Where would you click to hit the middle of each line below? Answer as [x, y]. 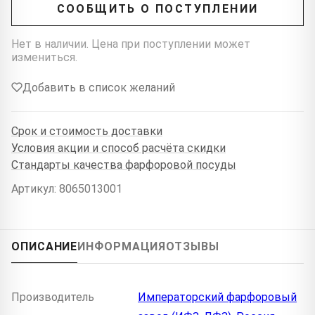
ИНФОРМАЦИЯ [122, 246]
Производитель [53, 297]
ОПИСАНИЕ [45, 246]
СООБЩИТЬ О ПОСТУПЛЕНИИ [157, 9]
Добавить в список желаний [99, 87]
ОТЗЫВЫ [193, 246]
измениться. [44, 57]
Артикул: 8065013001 [67, 188]
